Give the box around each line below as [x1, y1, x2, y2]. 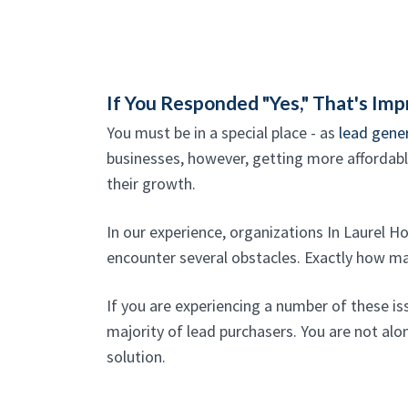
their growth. [107, 173, 196, 194]
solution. [107, 346, 166, 367]
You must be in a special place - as [107, 122, 339, 143]
